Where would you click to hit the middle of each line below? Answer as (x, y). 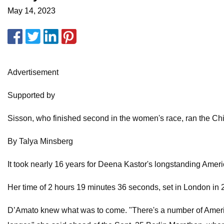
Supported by (31, 95)
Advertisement (33, 72)
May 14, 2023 (31, 11)
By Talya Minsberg (40, 141)
